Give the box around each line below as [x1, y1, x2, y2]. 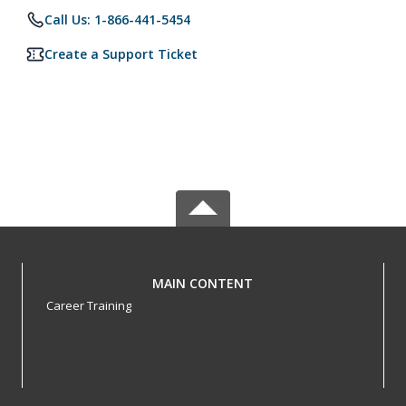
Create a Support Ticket [44, 45, 198, 63]
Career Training [45, 297, 131, 314]
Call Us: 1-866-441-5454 [44, 11, 190, 28]
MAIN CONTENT [152, 275, 254, 292]
